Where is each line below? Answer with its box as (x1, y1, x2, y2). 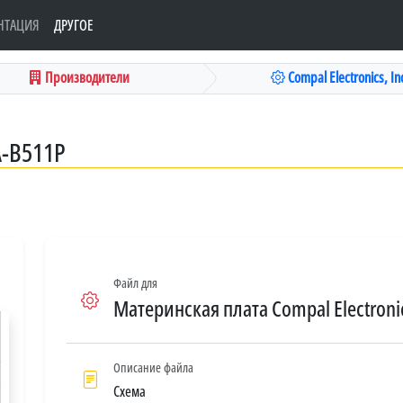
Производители (41, 67, 130, 87)
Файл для (113, 273, 157, 291)
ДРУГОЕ (54, 15, 94, 35)
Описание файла (113, 358, 193, 376)
